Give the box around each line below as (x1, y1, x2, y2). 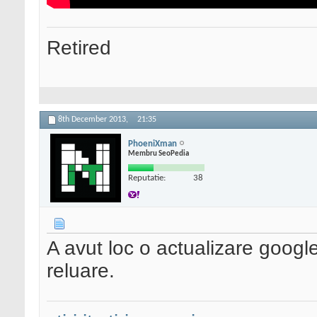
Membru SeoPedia (128, 149, 189, 158)
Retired (47, 37, 111, 59)
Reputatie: (128, 173, 166, 183)
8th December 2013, (58, 115, 130, 125)
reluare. (47, 260, 115, 282)
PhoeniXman (128, 139, 177, 149)
